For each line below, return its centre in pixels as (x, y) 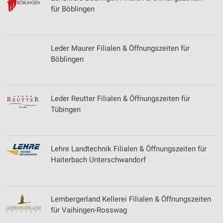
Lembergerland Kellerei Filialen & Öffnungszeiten (131, 199)
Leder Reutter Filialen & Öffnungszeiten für (120, 99)
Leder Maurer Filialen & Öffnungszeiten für (120, 48)
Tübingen (66, 110)
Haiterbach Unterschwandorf (98, 160)
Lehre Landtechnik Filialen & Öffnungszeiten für (129, 149)
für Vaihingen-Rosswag (89, 210)
